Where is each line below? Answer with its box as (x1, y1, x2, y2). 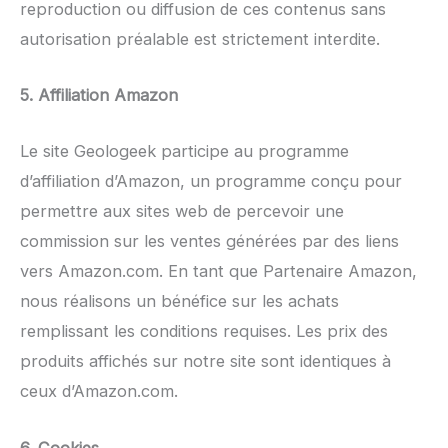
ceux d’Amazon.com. (20, 381, 178, 402)
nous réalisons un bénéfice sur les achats (20, 291, 339, 312)
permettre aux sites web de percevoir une (20, 201, 344, 222)
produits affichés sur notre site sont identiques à (20, 351, 391, 372)
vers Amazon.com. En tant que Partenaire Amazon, (20, 261, 417, 282)
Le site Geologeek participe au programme (20, 141, 349, 162)
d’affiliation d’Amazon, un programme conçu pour (20, 171, 402, 192)
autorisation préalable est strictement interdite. (20, 28, 380, 49)
